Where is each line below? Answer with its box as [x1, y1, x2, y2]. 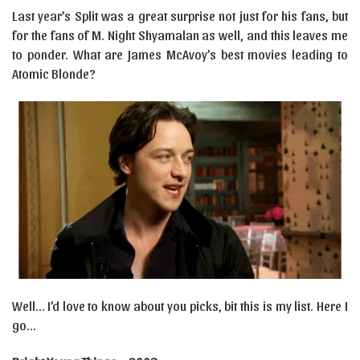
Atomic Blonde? [12, 66, 96, 81]
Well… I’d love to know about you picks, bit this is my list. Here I [12, 297, 348, 313]
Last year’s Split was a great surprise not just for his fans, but [12, 8, 348, 23]
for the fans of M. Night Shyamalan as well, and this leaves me [12, 27, 348, 43]
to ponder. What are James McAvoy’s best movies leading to [12, 47, 348, 62]
